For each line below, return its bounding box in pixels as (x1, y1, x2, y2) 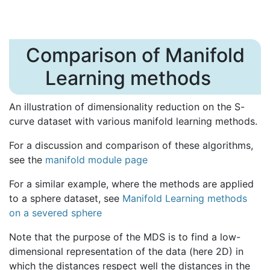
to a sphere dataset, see (9, 192, 122, 205)
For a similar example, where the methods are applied (9, 178, 254, 190)
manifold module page (45, 154, 148, 166)
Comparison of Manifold (25, 43, 245, 67)
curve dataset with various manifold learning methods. (9, 115, 257, 128)
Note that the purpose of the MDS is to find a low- (9, 231, 240, 243)
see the (9, 154, 45, 166)
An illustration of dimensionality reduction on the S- (9, 101, 245, 113)
